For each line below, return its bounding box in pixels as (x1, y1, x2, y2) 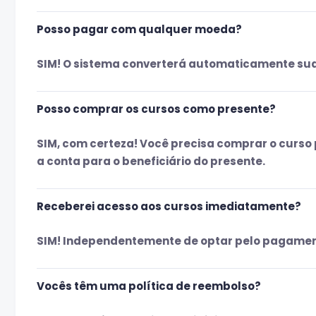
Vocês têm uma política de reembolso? (37, 278, 261, 293)
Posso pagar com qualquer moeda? (37, 21, 242, 37)
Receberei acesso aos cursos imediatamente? (37, 198, 301, 214)
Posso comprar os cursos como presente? (37, 101, 276, 116)
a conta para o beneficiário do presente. (37, 153, 265, 169)
